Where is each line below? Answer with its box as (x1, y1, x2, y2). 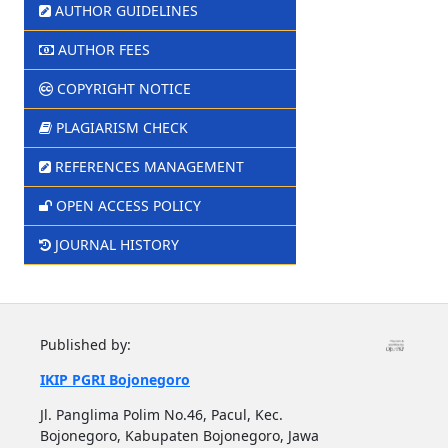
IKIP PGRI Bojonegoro (39, 369, 190, 389)
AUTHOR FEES (57, 39, 150, 59)
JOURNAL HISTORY (54, 234, 179, 254)
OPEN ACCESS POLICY (55, 195, 201, 215)
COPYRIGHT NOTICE (56, 78, 191, 98)
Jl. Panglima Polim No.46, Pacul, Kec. (39, 404, 283, 424)
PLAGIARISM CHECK (55, 117, 188, 137)
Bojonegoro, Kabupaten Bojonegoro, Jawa (39, 425, 319, 445)
